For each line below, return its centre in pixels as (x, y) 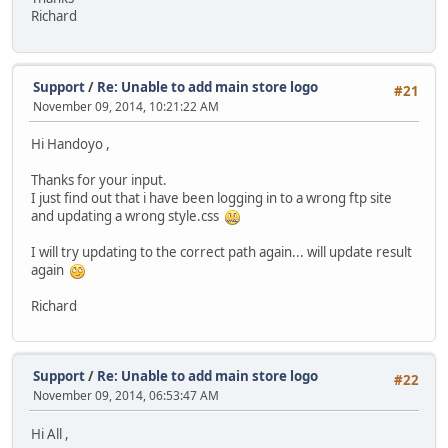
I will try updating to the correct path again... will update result (221, 252)
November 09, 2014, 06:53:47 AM (126, 396)
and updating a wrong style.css (128, 216)
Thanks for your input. (99, 180)
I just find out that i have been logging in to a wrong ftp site (211, 198)
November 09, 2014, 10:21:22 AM (126, 106)
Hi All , (50, 433)
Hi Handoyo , (70, 144)
